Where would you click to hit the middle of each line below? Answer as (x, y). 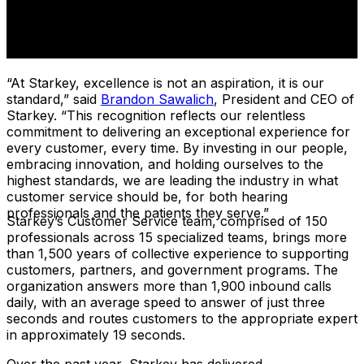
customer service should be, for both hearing (147, 196)
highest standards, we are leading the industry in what (172, 180)
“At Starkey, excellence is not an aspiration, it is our (165, 82)
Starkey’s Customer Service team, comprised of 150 (167, 221)
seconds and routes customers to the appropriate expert (182, 319)
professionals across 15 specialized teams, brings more (177, 238)
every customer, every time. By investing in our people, (177, 147)
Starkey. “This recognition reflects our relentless (156, 115)
